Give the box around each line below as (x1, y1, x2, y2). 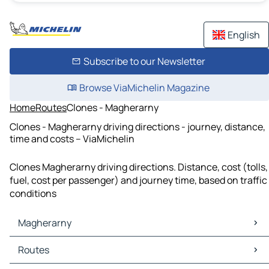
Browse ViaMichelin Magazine (79, 81, 210, 94)
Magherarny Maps (12, 237, 91, 250)
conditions (10, 187, 56, 201)
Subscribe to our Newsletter (83, 55, 205, 68)
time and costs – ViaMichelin (10, 131, 134, 145)
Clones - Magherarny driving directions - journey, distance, (10, 119, 265, 133)
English (228, 28, 260, 41)
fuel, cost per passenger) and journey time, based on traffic (10, 174, 267, 187)
